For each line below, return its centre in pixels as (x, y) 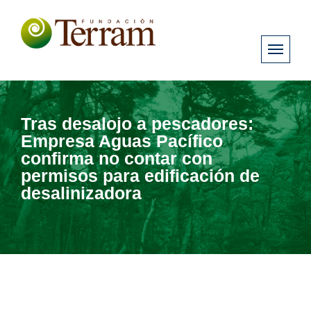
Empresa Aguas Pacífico (122, 141)
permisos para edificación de (140, 175)
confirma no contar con (117, 158)
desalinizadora (81, 193)
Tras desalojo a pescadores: (137, 123)
